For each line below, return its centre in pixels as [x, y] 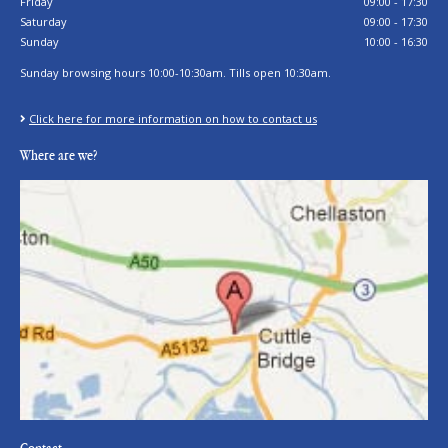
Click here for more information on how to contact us [173, 118]
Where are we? [58, 155]
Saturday [43, 21]
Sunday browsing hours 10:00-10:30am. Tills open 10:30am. [175, 72]
